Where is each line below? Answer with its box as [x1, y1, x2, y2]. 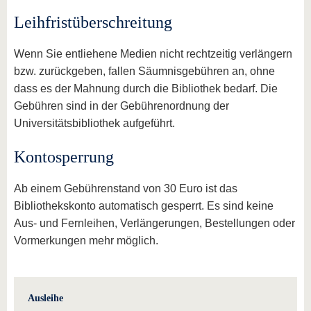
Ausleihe [28, 293, 63, 303]
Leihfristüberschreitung [14, 13, 172, 31]
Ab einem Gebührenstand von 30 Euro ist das [14, 183, 237, 194]
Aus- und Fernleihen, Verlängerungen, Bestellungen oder [14, 217, 295, 229]
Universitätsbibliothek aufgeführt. [14, 117, 175, 129]
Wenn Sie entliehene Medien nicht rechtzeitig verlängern [14, 48, 292, 60]
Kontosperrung [14, 148, 114, 166]
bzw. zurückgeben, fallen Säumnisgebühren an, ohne [14, 65, 275, 77]
